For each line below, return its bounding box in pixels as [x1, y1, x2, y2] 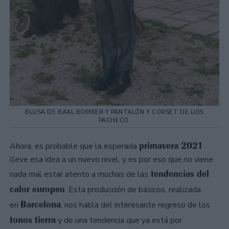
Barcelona [20, 198, 61, 210]
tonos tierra [10, 214, 56, 225]
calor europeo [10, 183, 65, 195]
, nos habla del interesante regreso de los [61, 199, 210, 211]
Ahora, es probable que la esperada [10, 140, 139, 152]
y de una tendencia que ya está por [56, 214, 182, 226]
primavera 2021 [139, 140, 203, 151]
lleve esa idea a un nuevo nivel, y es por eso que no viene [10, 153, 213, 165]
